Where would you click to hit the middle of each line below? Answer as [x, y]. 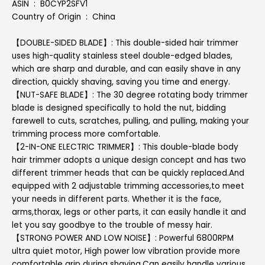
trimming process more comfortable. [86, 134]
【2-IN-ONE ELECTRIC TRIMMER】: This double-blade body [125, 147]
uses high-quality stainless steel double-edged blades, [122, 56]
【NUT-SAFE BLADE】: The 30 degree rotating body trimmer [130, 95]
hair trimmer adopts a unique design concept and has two [129, 160]
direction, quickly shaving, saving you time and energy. [121, 82]
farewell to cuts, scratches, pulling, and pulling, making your [130, 121]
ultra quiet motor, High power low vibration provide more [126, 251]
